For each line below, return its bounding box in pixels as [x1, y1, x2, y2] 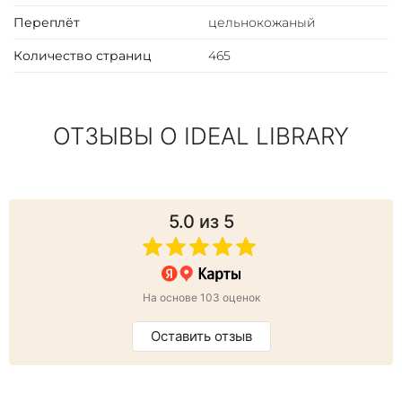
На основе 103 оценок [142, 291, 260, 305]
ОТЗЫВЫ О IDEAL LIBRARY [53, 122, 349, 151]
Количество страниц [13, 48, 152, 65]
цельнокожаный [207, 14, 316, 31]
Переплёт [13, 14, 80, 31]
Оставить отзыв [150, 328, 252, 345]
